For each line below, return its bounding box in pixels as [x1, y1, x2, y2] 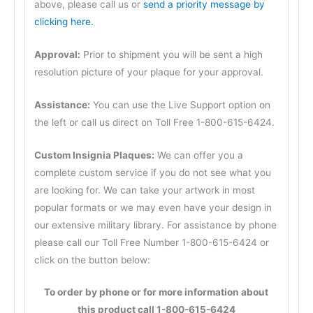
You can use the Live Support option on [90, 99, 271, 110]
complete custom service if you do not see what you [34, 166, 272, 178]
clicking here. [34, 15, 94, 27]
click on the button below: [34, 254, 151, 265]
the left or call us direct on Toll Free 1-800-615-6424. [34, 116, 275, 128]
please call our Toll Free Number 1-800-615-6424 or [34, 236, 270, 248]
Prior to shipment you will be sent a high [80, 48, 263, 60]
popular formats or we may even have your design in [34, 201, 272, 213]
